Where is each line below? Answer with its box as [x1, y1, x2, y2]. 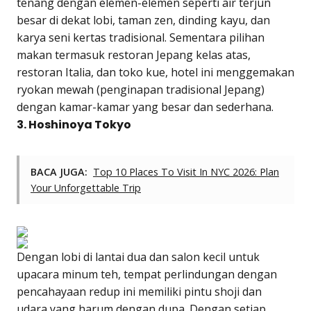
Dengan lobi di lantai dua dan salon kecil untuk [17, 249, 260, 264]
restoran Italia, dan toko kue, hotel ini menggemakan [17, 64, 294, 80]
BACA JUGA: [31, 165, 87, 178]
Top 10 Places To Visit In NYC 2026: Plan [93, 165, 279, 178]
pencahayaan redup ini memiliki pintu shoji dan [17, 283, 262, 299]
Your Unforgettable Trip [31, 180, 141, 194]
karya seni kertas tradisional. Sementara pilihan [17, 29, 264, 45]
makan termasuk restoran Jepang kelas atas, [17, 47, 251, 62]
